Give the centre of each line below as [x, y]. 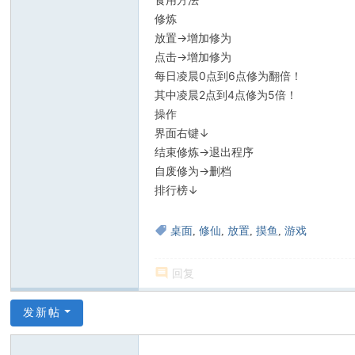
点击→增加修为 [193, 57]
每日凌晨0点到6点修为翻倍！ [229, 76]
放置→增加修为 [193, 38]
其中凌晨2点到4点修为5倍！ [226, 95]
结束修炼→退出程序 [204, 152]
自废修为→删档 [193, 171]
